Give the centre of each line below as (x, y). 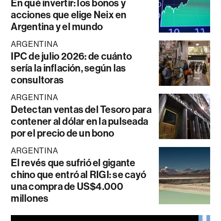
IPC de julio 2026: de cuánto (72, 56)
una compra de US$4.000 (67, 186)
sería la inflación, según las (69, 68)
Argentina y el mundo (57, 26)
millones (30, 198)
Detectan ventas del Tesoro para (81, 109)
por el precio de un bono (63, 133)
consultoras (37, 80)
